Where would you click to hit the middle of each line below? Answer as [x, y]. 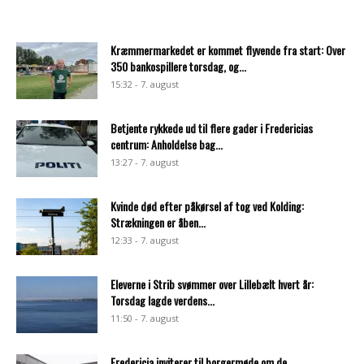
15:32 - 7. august [145, 84]
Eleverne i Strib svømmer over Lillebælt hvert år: [212, 284]
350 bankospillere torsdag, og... [178, 66]
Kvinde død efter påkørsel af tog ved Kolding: [207, 206]
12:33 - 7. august [145, 240]
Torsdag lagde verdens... [162, 300]
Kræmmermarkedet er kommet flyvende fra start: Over [228, 50]
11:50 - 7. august [145, 318]
